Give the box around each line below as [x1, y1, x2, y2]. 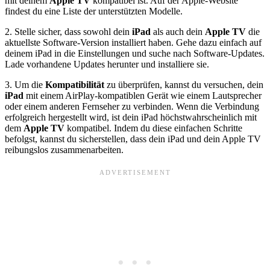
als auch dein [153, 27, 205, 37]
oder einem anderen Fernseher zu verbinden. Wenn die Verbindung [5, 101, 259, 112]
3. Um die [5, 80, 45, 90]
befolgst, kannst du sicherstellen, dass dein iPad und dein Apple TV [5, 134, 261, 145]
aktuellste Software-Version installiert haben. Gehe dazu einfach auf [5, 37, 262, 48]
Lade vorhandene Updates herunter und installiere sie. [5, 59, 209, 70]
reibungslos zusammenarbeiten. [5, 145, 124, 155]
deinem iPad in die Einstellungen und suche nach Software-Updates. [5, 48, 265, 59]
